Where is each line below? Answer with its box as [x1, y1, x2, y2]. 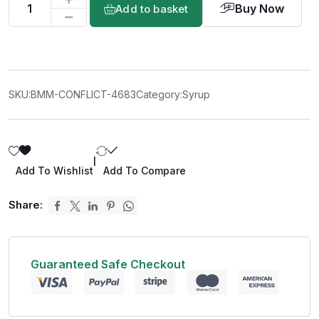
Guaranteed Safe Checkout [31, 257, 185, 272]
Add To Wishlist [16, 164, 93, 177]
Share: [9, 198, 43, 212]
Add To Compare [103, 164, 186, 177]
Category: [136, 88, 182, 100]
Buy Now [235, 1, 285, 16]
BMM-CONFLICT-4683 [31, 88, 136, 100]
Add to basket [115, 1, 189, 16]
